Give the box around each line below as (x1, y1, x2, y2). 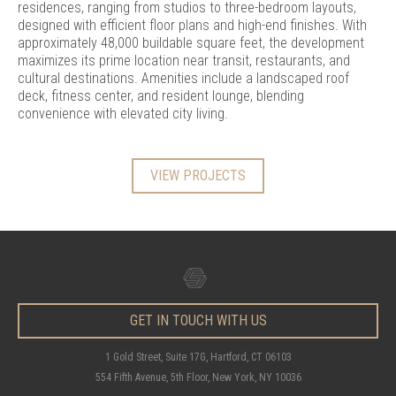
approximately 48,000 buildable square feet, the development (18, 34, 364, 51)
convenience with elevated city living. (18, 104, 228, 122)
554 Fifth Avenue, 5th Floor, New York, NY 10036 (95, 371, 301, 385)
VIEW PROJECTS (150, 166, 246, 184)
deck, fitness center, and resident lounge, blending (18, 87, 304, 104)
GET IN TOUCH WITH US (129, 312, 267, 330)
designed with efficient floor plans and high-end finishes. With (18, 16, 367, 34)
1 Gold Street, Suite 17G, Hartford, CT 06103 (104, 351, 292, 364)
